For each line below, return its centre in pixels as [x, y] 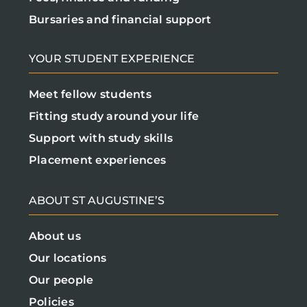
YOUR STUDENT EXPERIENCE [112, 59]
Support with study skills [101, 138]
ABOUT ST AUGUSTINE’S [97, 201]
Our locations [68, 258]
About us [55, 236]
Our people [61, 280]
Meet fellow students [90, 95]
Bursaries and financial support [120, 20]
